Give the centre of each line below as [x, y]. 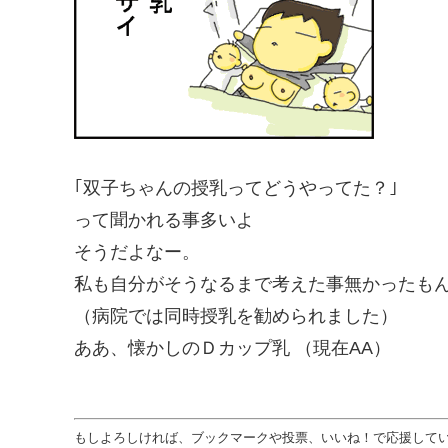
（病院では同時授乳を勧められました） [236, 315]
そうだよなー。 [137, 251]
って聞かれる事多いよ [164, 219]
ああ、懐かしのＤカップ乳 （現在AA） [232, 347]
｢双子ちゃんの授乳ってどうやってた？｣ [236, 187]
